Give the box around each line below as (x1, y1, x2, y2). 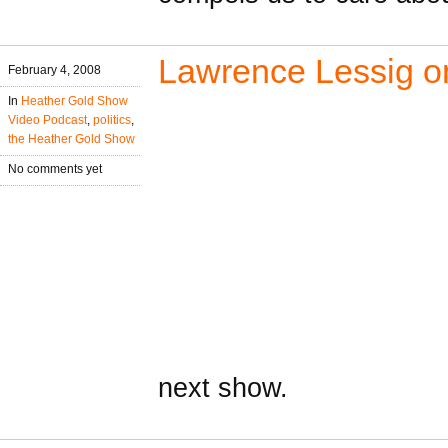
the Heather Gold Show (8, 131, 135, 146)
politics (93, 112, 131, 127)
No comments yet (8, 162, 102, 177)
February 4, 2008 (8, 62, 101, 77)
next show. (158, 372, 288, 403)
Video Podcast (8, 112, 87, 127)
